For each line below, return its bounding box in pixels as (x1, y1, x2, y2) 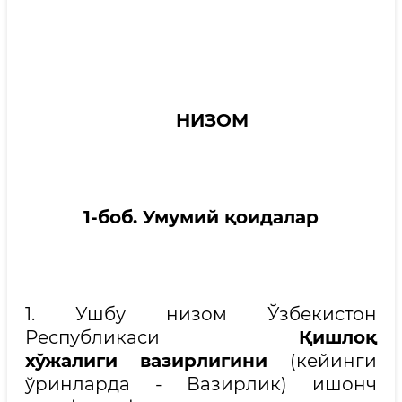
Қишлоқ (299, 327, 377, 348)
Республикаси (25, 327, 299, 348)
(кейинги (267, 350, 377, 371)
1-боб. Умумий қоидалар (83, 206, 319, 228)
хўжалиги (25, 350, 118, 371)
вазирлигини (140, 350, 267, 371)
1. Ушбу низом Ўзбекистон (25, 303, 377, 325)
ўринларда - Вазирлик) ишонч (25, 373, 377, 395)
